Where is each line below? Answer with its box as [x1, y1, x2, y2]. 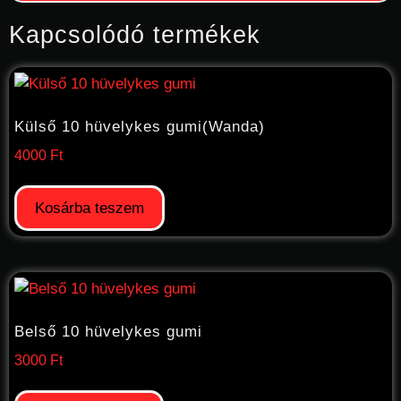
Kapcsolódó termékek [9, 21, 260, 49]
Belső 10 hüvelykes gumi [14, 322, 202, 340]
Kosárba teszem [35, 200, 144, 218]
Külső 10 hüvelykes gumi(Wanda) [14, 117, 265, 135]
